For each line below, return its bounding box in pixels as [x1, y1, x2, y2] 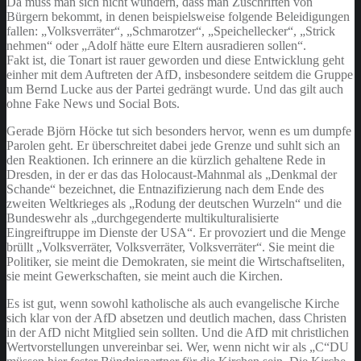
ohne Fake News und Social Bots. [6, 96, 180, 110]
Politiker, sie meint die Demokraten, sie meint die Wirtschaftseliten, [6, 254, 345, 268]
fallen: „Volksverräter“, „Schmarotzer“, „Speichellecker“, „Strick [6, 23, 335, 38]
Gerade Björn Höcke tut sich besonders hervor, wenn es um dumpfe [6, 123, 351, 138]
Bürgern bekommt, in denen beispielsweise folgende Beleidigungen [6, 9, 350, 23]
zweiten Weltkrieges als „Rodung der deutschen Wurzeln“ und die [6, 196, 342, 210]
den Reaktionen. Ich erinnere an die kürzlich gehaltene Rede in [6, 152, 326, 167]
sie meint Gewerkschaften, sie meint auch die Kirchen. [6, 268, 283, 283]
